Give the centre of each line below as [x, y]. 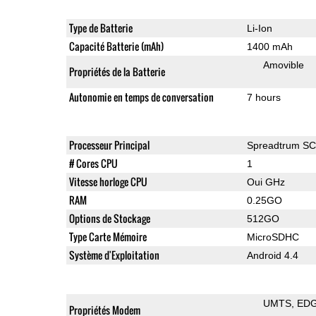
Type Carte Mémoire [108, 236]
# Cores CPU [93, 163]
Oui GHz [266, 182]
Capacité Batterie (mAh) [116, 46]
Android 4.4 [272, 255]
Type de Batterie [101, 28]
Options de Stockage [109, 218]
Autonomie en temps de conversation [141, 97]
